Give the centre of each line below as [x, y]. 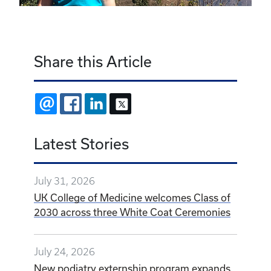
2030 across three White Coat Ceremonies [132, 212]
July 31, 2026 [64, 181]
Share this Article [93, 62]
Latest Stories [81, 144]
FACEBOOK [107, 104]
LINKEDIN [128, 104]
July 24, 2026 [64, 252]
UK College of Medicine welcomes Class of [132, 198]
